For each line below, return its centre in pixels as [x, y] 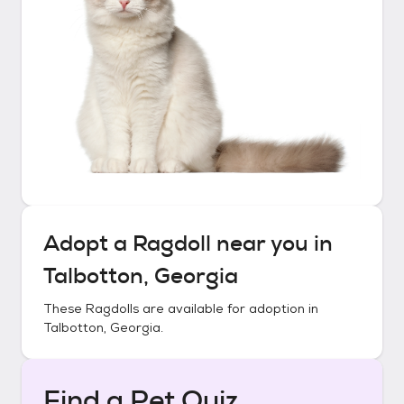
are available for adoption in [229, 308]
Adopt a [88, 243]
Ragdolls [112, 308]
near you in [272, 243]
